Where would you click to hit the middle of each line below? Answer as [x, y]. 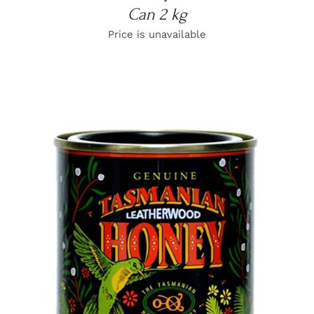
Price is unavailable [157, 34]
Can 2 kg [157, 14]
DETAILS [157, 246]
